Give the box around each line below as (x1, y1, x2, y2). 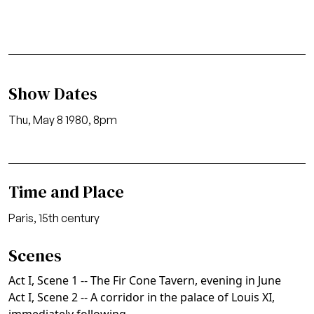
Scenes (8, 244, 62, 267)
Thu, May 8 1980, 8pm (8, 113, 117, 127)
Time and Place (8, 180, 124, 203)
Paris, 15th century (8, 211, 100, 225)
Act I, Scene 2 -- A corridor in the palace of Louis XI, (8, 289, 275, 305)
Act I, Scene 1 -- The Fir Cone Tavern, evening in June (8, 273, 281, 288)
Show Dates (8, 82, 97, 105)
